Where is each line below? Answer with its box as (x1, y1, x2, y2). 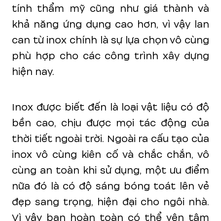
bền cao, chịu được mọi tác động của (12, 116, 209, 130)
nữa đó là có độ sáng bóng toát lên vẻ (12, 179, 209, 193)
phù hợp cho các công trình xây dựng (12, 49, 209, 63)
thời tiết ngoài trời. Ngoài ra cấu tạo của (12, 132, 209, 146)
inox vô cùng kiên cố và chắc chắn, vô (12, 147, 209, 162)
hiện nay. (12, 65, 54, 79)
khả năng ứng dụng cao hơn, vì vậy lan (12, 17, 209, 32)
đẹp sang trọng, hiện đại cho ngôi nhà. (12, 195, 209, 209)
